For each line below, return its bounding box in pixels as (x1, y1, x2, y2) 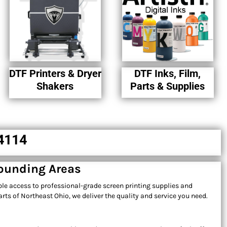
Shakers (36, 80, 74, 93)
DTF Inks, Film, (134, 67, 201, 80)
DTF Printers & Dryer (9, 67, 101, 80)
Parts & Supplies (130, 80, 205, 93)
